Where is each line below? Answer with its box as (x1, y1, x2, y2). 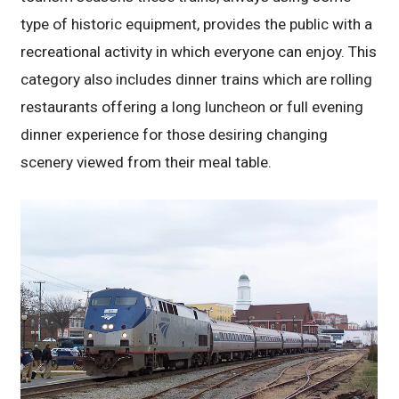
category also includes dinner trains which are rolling (20, 70, 373, 89)
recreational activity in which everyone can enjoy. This (20, 43, 378, 61)
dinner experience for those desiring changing (20, 126, 329, 144)
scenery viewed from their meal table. (20, 153, 273, 172)
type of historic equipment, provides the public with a (20, 15, 373, 34)
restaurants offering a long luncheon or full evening (20, 98, 364, 117)
